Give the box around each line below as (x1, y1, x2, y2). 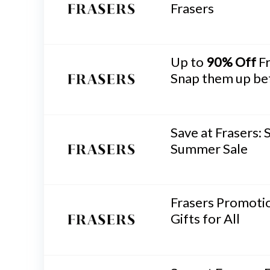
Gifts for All (171, 210, 240, 227)
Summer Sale (171, 140, 248, 157)
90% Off (206, 54, 256, 71)
